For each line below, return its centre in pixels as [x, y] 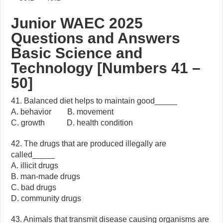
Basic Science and [77, 53]
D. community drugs [46, 199]
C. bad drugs [34, 188]
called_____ [33, 155]
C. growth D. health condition [72, 123]
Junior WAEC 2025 [77, 23]
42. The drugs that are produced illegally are [89, 144]
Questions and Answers [96, 38]
